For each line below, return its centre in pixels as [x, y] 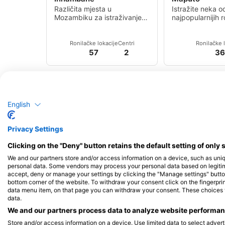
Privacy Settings [35, 129]
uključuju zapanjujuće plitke [99, 26]
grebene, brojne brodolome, [100, 35]
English [19, 104]
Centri [126, 43]
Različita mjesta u [83, 9]
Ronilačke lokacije [94, 43]
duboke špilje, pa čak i [91, 43]
